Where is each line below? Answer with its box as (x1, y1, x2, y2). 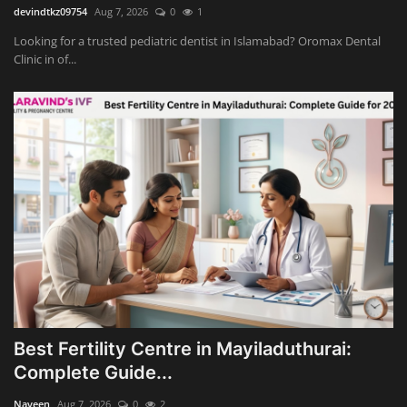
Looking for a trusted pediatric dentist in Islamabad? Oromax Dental (14, 33, 381, 50)
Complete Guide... (14, 362, 173, 384)
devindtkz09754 (14, 5, 87, 19)
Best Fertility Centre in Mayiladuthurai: (14, 338, 352, 361)
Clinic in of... (14, 51, 76, 68)
